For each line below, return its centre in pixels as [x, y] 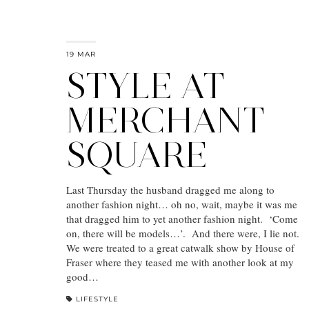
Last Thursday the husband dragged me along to [170, 189]
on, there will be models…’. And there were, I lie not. [183, 233]
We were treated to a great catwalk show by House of [180, 247]
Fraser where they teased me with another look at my [180, 262]
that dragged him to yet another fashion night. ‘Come [182, 218]
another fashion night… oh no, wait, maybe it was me [182, 204]
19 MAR [81, 54]
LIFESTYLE [97, 299]
